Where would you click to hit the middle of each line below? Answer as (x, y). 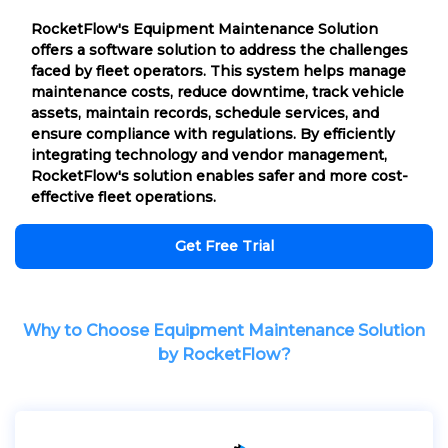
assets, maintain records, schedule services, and (205, 112)
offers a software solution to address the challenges (219, 49)
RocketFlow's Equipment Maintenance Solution (204, 28)
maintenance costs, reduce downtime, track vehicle (217, 91)
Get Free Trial (224, 245)
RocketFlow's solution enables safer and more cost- (219, 175)
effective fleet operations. (123, 196)
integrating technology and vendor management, (209, 154)
